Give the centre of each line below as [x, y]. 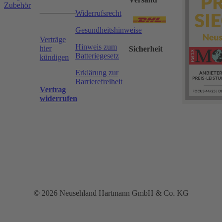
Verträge [53, 40]
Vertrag [53, 90]
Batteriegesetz [97, 56]
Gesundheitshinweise [109, 30]
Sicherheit [146, 49]
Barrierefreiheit [99, 82]
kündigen [54, 57]
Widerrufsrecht [98, 13]
